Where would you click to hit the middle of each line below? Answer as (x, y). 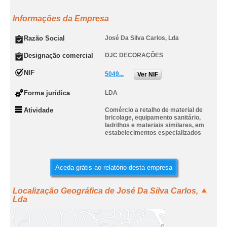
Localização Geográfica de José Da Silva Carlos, (105, 191)
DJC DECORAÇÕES (134, 55)
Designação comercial (59, 55)
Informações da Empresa (61, 18)
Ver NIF (148, 74)
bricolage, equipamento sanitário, (153, 118)
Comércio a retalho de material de (154, 110)
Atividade (39, 110)
